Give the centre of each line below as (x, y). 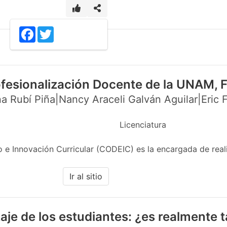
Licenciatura (143, 125)
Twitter (65, 30)
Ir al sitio (86, 176)
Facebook (52, 30)
